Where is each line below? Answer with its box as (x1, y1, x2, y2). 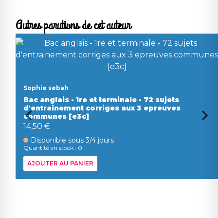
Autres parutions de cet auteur (16, 17, 130, 34)
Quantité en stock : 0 (23, 144, 82, 151)
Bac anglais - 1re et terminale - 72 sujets (23, 95, 179, 104)
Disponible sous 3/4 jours (31, 136, 114, 145)
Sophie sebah (23, 84, 69, 91)
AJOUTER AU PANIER (27, 160, 93, 167)
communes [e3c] (23, 112, 89, 121)
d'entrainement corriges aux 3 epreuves (23, 104, 181, 112)
